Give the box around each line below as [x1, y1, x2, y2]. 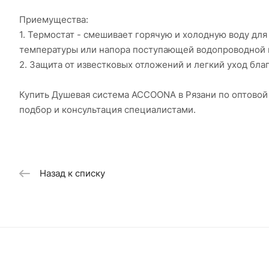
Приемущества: [19, 14, 88, 25]
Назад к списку [40, 168, 105, 180]
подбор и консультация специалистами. [19, 104, 196, 115]
